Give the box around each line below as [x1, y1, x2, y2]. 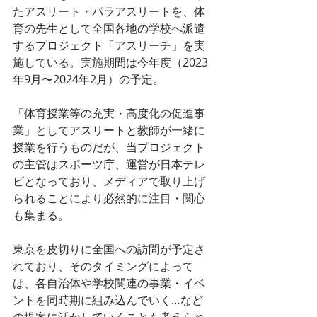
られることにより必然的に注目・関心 [13, 190, 205, 206]
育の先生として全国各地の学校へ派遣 [13, 20, 205, 36]
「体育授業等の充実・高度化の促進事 [13, 105, 205, 121]
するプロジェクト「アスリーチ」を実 [13, 37, 205, 53]
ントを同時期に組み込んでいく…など [13, 292, 203, 308]
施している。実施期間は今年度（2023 [13, 54, 208, 70]
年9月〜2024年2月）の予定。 [13, 71, 164, 87]
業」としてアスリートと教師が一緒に [13, 122, 205, 138]
